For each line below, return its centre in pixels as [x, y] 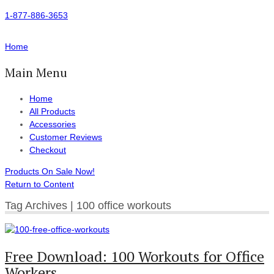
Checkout [48, 150]
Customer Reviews [66, 137]
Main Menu [36, 72]
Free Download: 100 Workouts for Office [135, 256]
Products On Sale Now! [50, 171]
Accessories [53, 124]
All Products [52, 111]
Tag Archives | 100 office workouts [88, 205]
